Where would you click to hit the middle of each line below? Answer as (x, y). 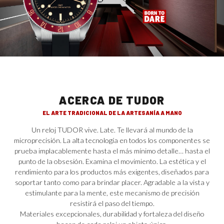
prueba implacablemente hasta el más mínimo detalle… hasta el (112, 150)
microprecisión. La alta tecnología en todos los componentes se (112, 140)
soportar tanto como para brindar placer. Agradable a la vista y (112, 182)
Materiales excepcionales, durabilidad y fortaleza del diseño (112, 213)
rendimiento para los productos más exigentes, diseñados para (112, 171)
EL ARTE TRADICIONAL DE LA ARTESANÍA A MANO (112, 112)
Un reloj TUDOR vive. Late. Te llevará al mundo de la (112, 129)
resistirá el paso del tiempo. (112, 203)
